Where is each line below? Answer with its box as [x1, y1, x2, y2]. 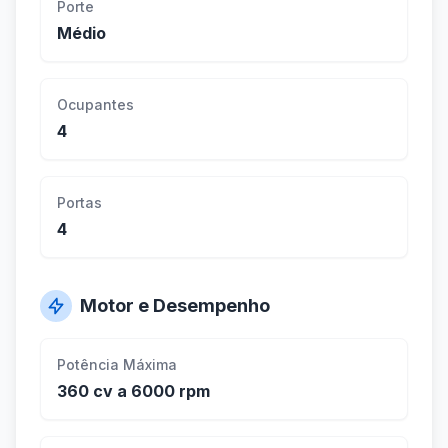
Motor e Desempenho [80, 295, 270, 317]
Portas [57, 194, 102, 212]
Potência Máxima [57, 356, 177, 374]
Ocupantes [57, 96, 134, 114]
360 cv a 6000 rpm [57, 381, 210, 402]
